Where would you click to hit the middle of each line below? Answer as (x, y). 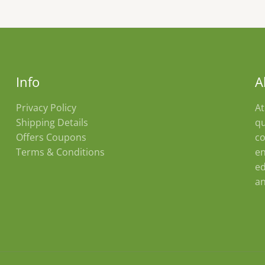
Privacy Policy (46, 107)
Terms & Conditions (61, 152)
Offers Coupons (51, 137)
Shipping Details (52, 122)
